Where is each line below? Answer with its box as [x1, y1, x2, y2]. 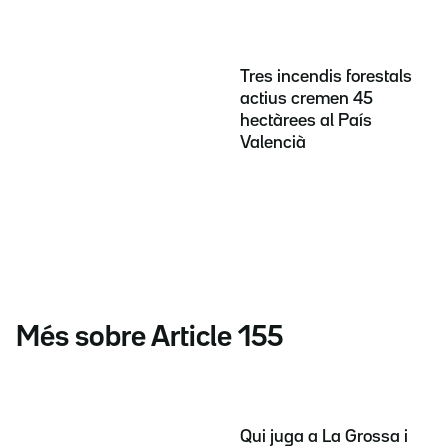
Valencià [240, 134, 306, 151]
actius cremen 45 [240, 90, 373, 107]
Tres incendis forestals [240, 68, 412, 85]
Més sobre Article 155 [16, 324, 283, 351]
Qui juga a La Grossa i [240, 429, 408, 446]
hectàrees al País [240, 112, 372, 129]
